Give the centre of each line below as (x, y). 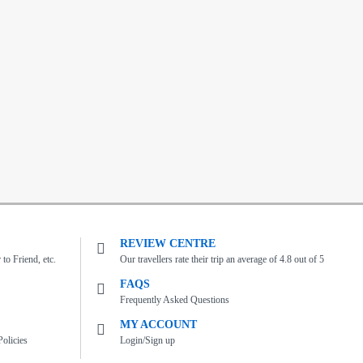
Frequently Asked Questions (175, 299)
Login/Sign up (148, 340)
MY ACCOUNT (159, 324)
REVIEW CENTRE (168, 243)
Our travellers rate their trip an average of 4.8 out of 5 (222, 259)
